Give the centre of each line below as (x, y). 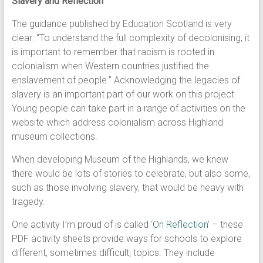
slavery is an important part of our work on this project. (124, 94)
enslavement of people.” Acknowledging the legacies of (126, 80)
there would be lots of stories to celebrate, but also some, (131, 173)
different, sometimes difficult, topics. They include (113, 253)
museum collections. (54, 136)
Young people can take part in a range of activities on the (128, 108)
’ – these (225, 225)
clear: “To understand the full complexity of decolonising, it (130, 38)
